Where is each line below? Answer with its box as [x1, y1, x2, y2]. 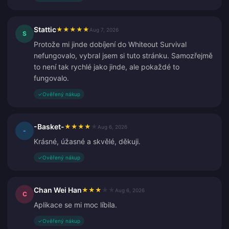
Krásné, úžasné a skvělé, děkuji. [34, 137, 141, 146]
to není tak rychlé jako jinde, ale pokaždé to [34, 62, 179, 71]
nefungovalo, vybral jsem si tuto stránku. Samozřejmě [34, 51, 213, 60]
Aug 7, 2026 [89, 27, 119, 33]
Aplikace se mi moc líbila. [34, 200, 117, 209]
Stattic [34, 25, 56, 34]
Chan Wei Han [34, 186, 82, 194]
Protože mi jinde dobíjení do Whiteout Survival [34, 40, 187, 49]
